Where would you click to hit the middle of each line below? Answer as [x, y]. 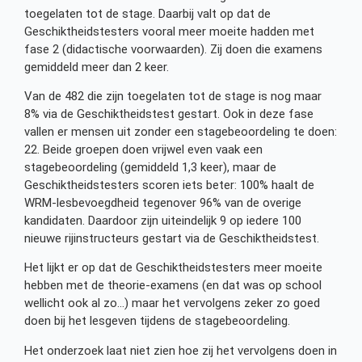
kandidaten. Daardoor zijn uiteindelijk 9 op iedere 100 [163, 221]
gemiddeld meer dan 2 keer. [97, 67]
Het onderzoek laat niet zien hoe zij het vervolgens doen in [181, 350]
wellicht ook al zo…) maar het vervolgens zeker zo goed [172, 303]
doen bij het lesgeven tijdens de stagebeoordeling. [157, 321]
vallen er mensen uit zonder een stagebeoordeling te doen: [181, 132]
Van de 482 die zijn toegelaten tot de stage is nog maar [173, 97]
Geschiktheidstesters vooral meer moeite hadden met [169, 31]
